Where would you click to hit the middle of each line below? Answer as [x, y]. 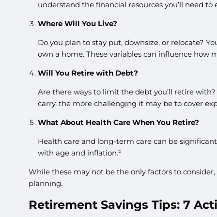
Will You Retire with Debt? [88, 73]
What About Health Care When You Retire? [118, 123]
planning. [46, 184]
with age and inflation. [78, 153]
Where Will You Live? [77, 24]
